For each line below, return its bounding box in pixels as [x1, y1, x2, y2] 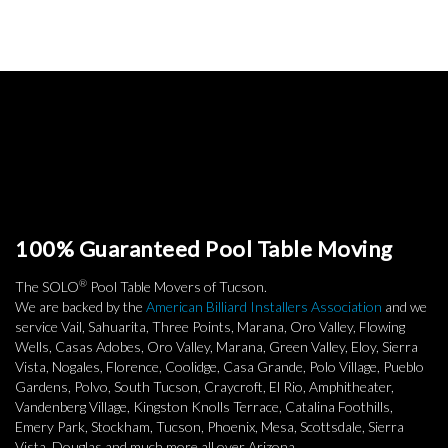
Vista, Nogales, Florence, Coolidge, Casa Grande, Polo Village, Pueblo [15, 358, 424, 376]
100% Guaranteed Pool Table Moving [15, 235, 393, 263]
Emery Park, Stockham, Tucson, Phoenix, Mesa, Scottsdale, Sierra [15, 418, 404, 436]
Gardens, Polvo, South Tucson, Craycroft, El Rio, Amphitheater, [15, 378, 394, 396]
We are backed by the [15, 298, 146, 316]
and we [382, 298, 427, 316]
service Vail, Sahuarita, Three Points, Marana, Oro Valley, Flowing [15, 318, 405, 336]
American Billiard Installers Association [146, 298, 382, 316]
